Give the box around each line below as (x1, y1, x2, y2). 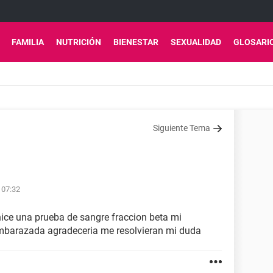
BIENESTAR (113, 37, 158, 47)
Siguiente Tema (153, 123, 210, 133)
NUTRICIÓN (56, 37, 101, 47)
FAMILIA (12, 37, 44, 47)
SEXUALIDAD (171, 37, 221, 47)
